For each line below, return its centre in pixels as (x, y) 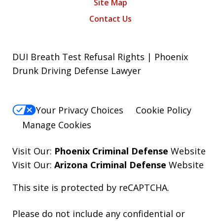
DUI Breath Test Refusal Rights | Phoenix (100, 57)
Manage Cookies (57, 125)
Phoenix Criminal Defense (111, 151)
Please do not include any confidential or (99, 214)
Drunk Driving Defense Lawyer (77, 71)
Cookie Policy (164, 110)
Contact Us (110, 19)
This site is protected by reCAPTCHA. (91, 188)
